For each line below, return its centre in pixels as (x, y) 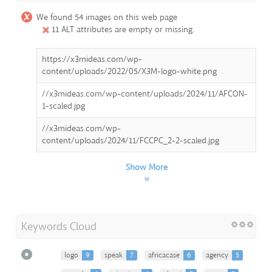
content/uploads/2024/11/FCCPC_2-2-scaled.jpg (131, 140)
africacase (164, 255)
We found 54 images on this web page (107, 17)
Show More (146, 167)
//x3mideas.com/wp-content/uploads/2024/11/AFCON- (145, 93)
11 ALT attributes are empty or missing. (122, 29)
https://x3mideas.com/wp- (92, 59)
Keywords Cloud (59, 226)
